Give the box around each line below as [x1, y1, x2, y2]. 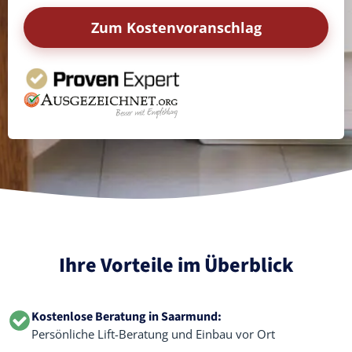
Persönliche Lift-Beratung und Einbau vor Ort [31, 326, 275, 342]
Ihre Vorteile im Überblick [58, 251, 294, 280]
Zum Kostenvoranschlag [90, 18, 262, 37]
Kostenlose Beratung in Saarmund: [31, 308, 222, 325]
